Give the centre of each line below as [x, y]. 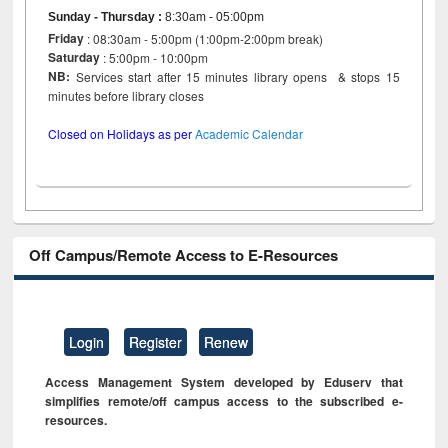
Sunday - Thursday [103, 17]
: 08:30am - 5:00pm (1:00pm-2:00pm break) [204, 39]
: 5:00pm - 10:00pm [156, 58]
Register [156, 341]
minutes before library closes [155, 96]
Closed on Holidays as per [122, 134]
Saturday [74, 57]
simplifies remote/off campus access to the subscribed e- [224, 400]
